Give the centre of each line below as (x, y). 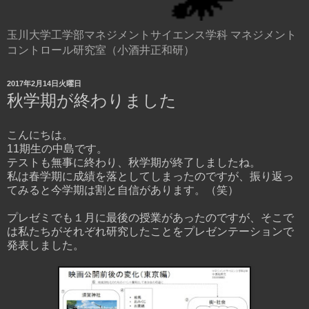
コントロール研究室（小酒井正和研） (101, 50)
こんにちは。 (40, 134)
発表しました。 (46, 245)
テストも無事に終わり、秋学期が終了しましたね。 (134, 162)
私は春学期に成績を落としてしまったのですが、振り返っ (150, 176)
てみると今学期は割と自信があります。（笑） (123, 190)
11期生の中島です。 (57, 148)
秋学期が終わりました (92, 100)
